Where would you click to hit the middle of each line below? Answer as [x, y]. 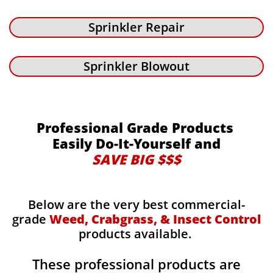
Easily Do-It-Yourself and [136, 143]
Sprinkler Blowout [136, 66]
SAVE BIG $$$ [136, 159]
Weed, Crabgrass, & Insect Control [155, 219]
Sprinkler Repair [136, 27]
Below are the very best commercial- [136, 204]
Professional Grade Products [136, 127]
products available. [136, 234]
